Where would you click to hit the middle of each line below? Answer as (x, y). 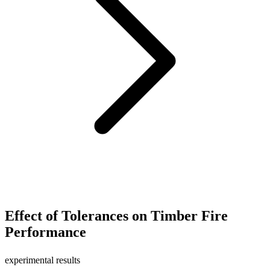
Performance (46, 232)
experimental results (42, 260)
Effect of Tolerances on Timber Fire (116, 215)
